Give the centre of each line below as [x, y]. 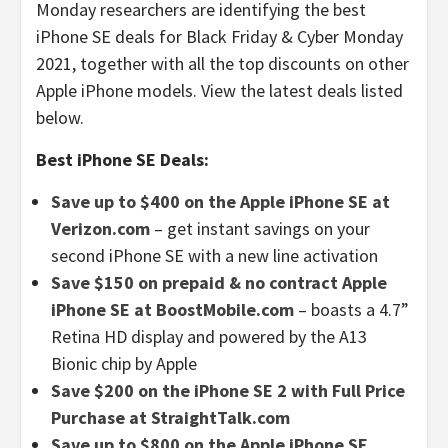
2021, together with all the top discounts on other [222, 63]
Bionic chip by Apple [124, 363]
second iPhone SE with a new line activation [214, 255]
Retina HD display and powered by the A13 [209, 336]
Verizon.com [100, 228]
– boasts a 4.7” [351, 309]
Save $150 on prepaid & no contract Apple [219, 282]
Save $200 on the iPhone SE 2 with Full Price [228, 390]
